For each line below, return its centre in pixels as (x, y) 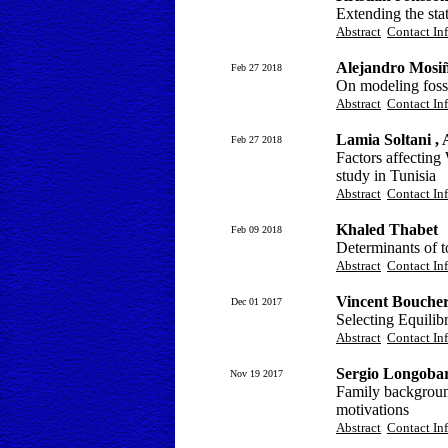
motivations (372, 409)
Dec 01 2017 (256, 301)
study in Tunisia (386, 175)
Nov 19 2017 (256, 373)
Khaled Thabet (387, 229)
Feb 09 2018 (256, 229)
